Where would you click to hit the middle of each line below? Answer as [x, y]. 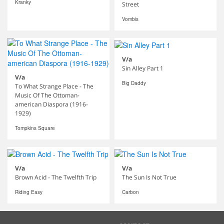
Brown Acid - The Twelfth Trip [56, 177]
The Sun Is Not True [149, 177]
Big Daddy [134, 83]
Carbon [130, 192]
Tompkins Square [35, 128]
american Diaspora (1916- [51, 104]
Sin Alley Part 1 [143, 68]
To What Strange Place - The [54, 86]
